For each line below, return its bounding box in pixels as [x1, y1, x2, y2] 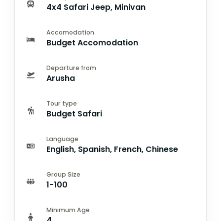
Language [46, 135, 78, 143]
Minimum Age [46, 206, 90, 214]
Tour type [46, 99, 77, 108]
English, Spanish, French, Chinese [46, 144, 178, 155]
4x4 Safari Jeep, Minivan [46, 1, 146, 13]
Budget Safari [46, 108, 102, 119]
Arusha [46, 73, 75, 84]
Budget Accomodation [46, 37, 138, 48]
